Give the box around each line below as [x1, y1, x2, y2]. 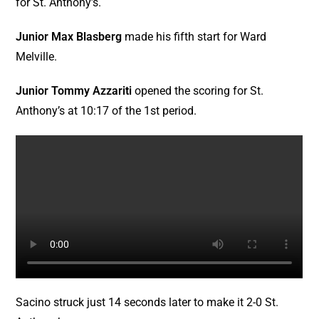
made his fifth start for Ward [122, 29, 267, 43]
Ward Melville [102, 6, 167, 18]
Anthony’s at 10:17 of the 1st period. [16, 103, 197, 117]
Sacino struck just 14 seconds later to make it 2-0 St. [16, 296, 279, 310]
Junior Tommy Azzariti [16, 83, 135, 98]
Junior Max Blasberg [16, 29, 122, 43]
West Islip [102, 41, 150, 53]
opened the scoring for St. [135, 83, 264, 98]
